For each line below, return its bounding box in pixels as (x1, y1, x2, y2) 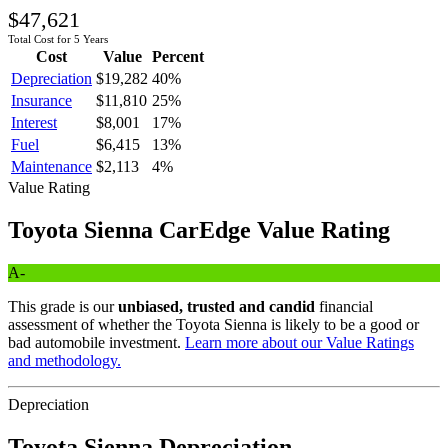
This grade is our (8, 297, 114, 315)
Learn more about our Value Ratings (185, 333, 414, 351)
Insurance (11, 91, 72, 109)
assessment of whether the (8, 315, 176, 333)
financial (319, 297, 373, 315)
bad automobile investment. (8, 333, 181, 351)
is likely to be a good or (267, 315, 419, 333)
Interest (11, 113, 57, 131)
